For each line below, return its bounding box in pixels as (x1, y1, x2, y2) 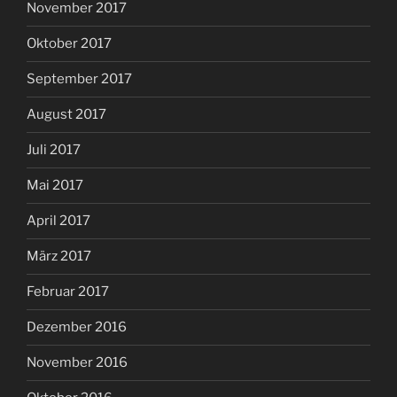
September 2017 (27, 71, 132, 88)
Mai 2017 (27, 177, 83, 194)
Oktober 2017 (27, 35, 112, 52)
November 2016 (27, 354, 128, 371)
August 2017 (27, 106, 106, 123)
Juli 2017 (27, 142, 81, 159)
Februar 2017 (27, 284, 109, 300)
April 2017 (27, 213, 90, 230)
